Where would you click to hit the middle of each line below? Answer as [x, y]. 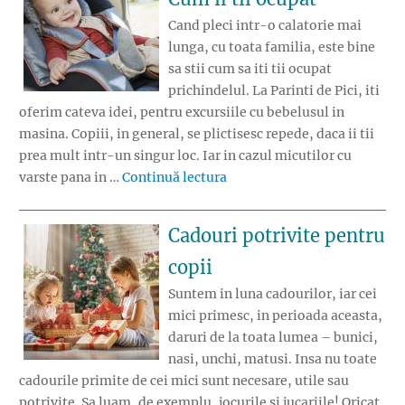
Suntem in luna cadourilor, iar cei [273, 294]
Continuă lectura [174, 177]
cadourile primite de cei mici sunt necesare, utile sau [184, 381]
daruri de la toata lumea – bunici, [273, 338]
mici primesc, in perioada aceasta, [275, 316]
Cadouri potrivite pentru [277, 236]
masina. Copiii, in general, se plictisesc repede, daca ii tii [197, 133]
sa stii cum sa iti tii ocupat [250, 68]
